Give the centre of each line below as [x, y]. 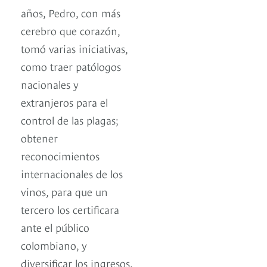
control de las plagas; [70, 119]
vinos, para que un [64, 191]
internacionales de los [72, 173]
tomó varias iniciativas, [74, 48]
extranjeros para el [64, 101]
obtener [39, 137]
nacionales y [50, 83]
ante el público [55, 226]
